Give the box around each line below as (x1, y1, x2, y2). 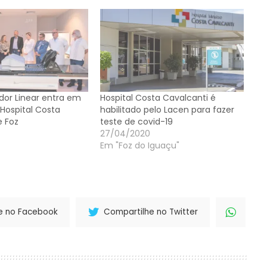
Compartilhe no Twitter (104, 206, 198, 218)
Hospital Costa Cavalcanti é (100, 91, 216, 104)
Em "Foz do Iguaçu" (100, 139, 179, 151)
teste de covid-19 (100, 115, 173, 128)
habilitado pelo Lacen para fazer (100, 103, 234, 116)
